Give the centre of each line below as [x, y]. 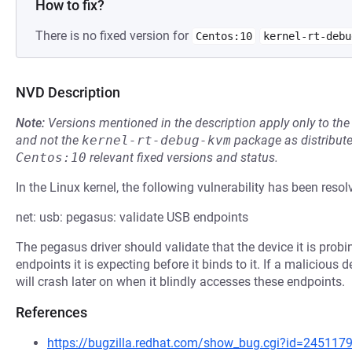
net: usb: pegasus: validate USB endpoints [132, 217]
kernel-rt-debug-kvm [156, 140]
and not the [49, 140]
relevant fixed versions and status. [182, 158]
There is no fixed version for [114, 36]
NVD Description [68, 92]
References [51, 312]
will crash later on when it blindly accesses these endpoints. [180, 282]
